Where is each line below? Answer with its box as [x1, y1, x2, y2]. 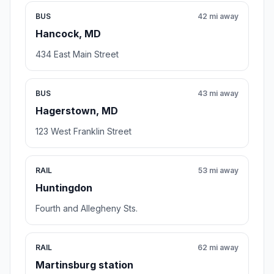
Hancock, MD [35, 28, 101, 40]
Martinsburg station [35, 259, 133, 272]
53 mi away [198, 166, 239, 176]
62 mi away [198, 243, 239, 253]
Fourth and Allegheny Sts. [35, 203, 138, 214]
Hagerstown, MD [35, 105, 118, 117]
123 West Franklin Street [35, 126, 131, 137]
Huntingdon [35, 182, 92, 194]
